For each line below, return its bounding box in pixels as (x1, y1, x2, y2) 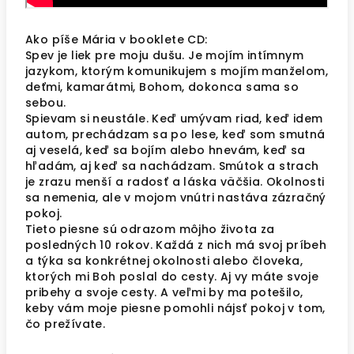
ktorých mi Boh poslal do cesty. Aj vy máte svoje (25, 269, 319, 284)
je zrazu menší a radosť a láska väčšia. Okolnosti (25, 174, 325, 190)
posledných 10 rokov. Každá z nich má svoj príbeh (25, 237, 327, 253)
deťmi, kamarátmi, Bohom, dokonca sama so (25, 79, 299, 95)
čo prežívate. (25, 316, 106, 332)
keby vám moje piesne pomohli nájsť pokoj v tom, (25, 300, 326, 316)
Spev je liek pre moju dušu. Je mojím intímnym (25, 47, 303, 63)
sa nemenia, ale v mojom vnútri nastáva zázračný (25, 190, 326, 205)
